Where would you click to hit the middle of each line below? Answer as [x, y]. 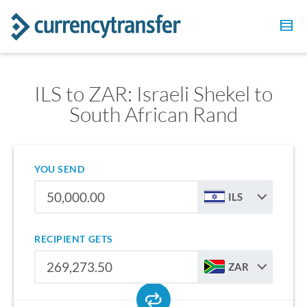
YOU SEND [60, 169]
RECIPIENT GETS [74, 239]
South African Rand [153, 114]
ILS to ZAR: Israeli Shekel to [153, 94]
